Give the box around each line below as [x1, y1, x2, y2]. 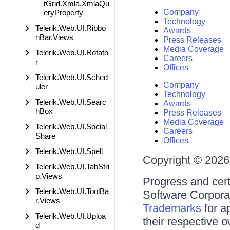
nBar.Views [35, 33, 73, 42]
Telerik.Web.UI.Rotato [35, 48, 108, 57]
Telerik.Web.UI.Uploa [35, 212, 106, 220]
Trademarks [142, 202, 201, 215]
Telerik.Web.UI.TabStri [35, 162, 109, 171]
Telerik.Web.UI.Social [35, 122, 107, 131]
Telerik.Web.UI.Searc [35, 98, 106, 106]
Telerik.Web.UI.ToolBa [35, 187, 109, 196]
